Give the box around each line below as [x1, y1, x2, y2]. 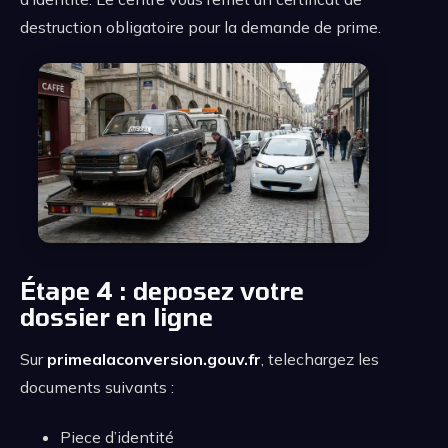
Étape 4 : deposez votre [20, 275, 304, 305]
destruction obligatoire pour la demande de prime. [20, 16, 381, 37]
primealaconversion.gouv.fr [47, 348, 261, 369]
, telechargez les [261, 348, 379, 369]
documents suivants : [20, 376, 174, 397]
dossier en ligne [20, 301, 213, 331]
